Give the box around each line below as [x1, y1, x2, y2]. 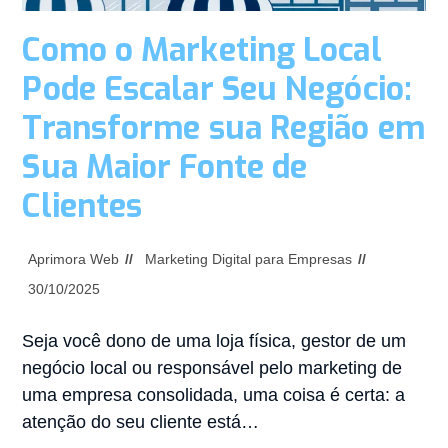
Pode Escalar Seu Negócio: [22, 67, 412, 110]
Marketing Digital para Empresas [145, 250, 353, 267]
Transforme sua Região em [22, 106, 425, 149]
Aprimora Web [28, 250, 120, 267]
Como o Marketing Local [22, 28, 382, 71]
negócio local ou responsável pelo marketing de [22, 357, 403, 378]
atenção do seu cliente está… [22, 411, 260, 432]
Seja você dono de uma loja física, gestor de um [22, 330, 407, 351]
